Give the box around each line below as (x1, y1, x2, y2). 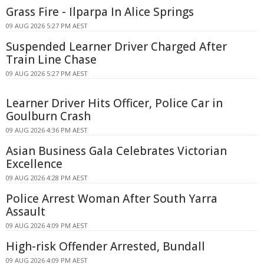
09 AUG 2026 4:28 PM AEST (6, 173, 88, 182)
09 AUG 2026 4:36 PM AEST (6, 125, 88, 134)
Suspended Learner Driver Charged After (6, 38, 227, 54)
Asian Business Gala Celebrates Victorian (6, 143, 227, 159)
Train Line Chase (6, 51, 97, 67)
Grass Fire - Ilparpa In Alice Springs (6, 4, 194, 19)
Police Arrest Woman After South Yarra (6, 190, 217, 206)
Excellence (6, 156, 62, 171)
